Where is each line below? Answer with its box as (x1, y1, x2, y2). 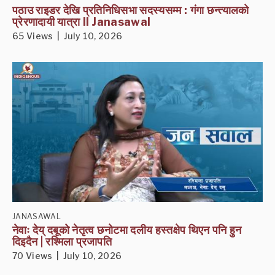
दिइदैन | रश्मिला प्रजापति (12, 235, 112, 249)
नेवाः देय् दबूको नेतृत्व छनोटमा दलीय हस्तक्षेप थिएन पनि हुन (12, 223, 242, 237)
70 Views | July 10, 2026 (12, 250, 122, 261)
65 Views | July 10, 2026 (12, 30, 123, 41)
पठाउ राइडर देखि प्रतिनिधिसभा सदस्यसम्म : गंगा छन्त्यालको (12, 3, 249, 17)
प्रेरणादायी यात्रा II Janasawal (12, 15, 151, 28)
